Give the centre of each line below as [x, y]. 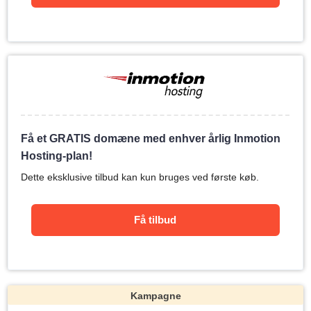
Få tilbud [155, 220]
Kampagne [155, 296]
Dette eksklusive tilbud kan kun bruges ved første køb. [140, 177]
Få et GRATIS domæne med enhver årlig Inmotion [151, 138]
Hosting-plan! [57, 156]
